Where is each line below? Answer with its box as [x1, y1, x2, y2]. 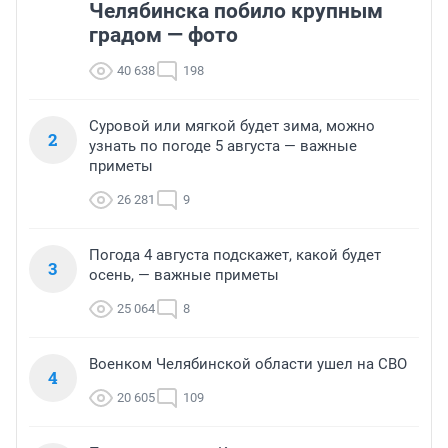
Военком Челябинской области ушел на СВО [89, 354, 407, 373]
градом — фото [89, 22, 238, 47]
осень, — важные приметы [89, 265, 279, 284]
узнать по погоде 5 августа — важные [89, 136, 357, 155]
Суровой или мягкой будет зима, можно [89, 116, 375, 135]
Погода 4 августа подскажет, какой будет [89, 245, 381, 264]
